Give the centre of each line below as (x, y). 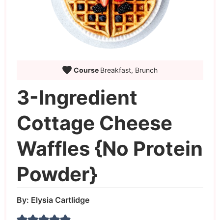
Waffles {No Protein (110, 148)
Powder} (57, 174)
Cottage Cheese (94, 123)
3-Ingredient (77, 97)
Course (87, 70)
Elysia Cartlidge (60, 200)
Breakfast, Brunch (129, 70)
